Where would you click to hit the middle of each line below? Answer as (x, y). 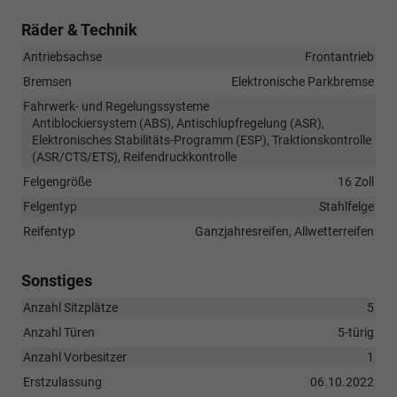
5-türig (356, 333)
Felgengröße (57, 182)
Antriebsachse (62, 57)
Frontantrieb (339, 57)
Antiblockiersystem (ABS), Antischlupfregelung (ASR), (178, 124)
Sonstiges (57, 281)
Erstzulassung (62, 382)
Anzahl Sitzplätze (70, 308)
